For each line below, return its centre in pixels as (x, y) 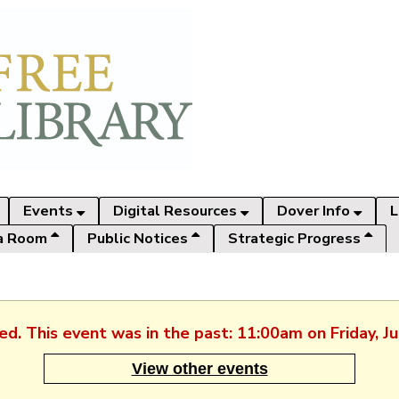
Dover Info (315, 211)
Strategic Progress (296, 238)
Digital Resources (177, 211)
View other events (199, 368)
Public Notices (139, 238)
